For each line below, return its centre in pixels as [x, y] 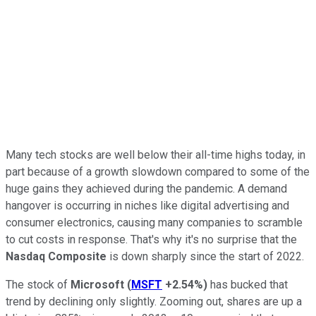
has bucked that [248, 284]
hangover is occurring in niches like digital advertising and [147, 205]
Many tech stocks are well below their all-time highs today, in [156, 154]
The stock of [38, 284]
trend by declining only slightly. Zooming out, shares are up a [154, 301]
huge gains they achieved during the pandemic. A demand [146, 188]
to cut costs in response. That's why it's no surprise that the [151, 239]
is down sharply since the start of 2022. [205, 256]
